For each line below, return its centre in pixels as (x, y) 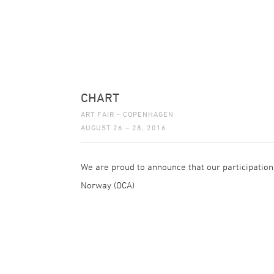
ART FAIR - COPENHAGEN (127, 114)
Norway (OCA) (108, 185)
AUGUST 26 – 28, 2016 (124, 127)
